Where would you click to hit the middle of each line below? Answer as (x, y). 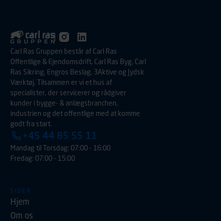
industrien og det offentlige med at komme (75, 113)
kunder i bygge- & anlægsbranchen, (64, 103)
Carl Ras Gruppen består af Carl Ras (64, 51)
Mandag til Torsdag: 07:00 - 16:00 (61, 147)
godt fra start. (31, 123)
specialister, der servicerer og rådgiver (69, 92)
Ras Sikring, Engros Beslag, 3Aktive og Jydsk (77, 72)
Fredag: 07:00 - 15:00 (43, 158)
